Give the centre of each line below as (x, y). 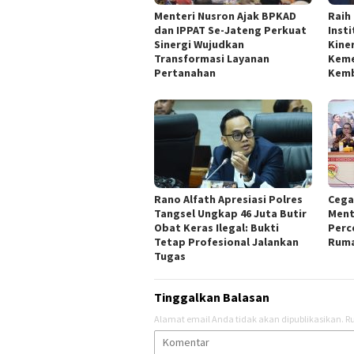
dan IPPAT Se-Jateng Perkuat (230, 30)
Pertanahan (185, 72)
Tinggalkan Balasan (212, 297)
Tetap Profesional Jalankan (226, 241)
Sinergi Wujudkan (199, 44)
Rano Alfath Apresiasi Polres (228, 199)
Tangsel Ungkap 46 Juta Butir (230, 213)
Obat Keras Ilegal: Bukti (217, 227)
